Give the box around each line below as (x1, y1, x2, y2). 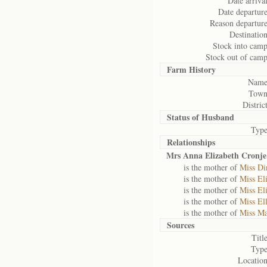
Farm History (167, 63, 216, 76)
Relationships (167, 136, 215, 148)
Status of (167, 111, 201, 123)
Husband (201, 111, 234, 123)
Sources (167, 219, 194, 231)
